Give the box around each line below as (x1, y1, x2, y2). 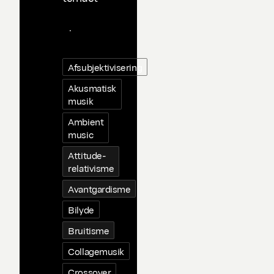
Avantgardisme (68, 182, 131, 195)
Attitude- (68, 149, 106, 161)
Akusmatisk (68, 81, 116, 94)
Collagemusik (68, 245, 124, 257)
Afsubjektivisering (68, 61, 143, 73)
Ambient (68, 115, 104, 128)
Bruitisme (68, 224, 109, 237)
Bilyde (68, 203, 94, 216)
